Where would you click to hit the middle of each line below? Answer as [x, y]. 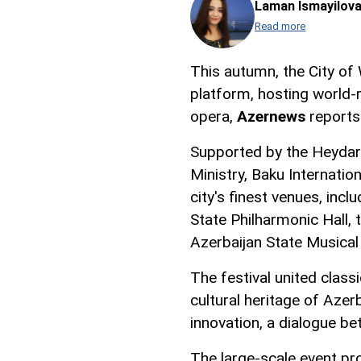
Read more [280, 27]
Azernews [271, 117]
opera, [214, 117]
